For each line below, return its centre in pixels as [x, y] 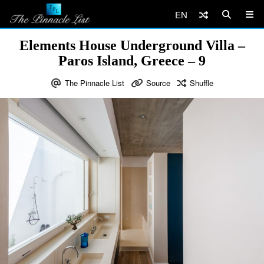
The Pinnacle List [94, 83]
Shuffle [201, 83]
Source [158, 83]
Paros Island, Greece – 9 [132, 61]
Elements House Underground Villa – [132, 45]
